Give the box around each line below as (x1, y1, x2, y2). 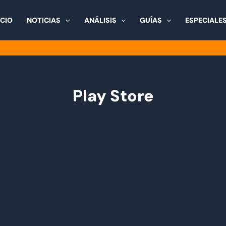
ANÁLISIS (84, 16, 117, 25)
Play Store (72, 85, 154, 106)
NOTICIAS (27, 16, 61, 25)
